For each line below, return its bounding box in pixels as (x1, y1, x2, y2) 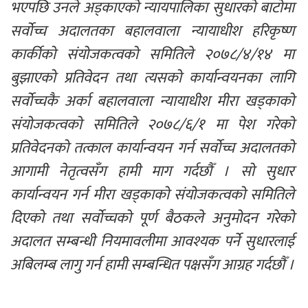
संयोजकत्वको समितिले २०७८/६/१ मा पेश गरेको (10, 112, 298, 138)
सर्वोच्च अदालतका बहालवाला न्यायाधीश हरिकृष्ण (10, 19, 298, 45)
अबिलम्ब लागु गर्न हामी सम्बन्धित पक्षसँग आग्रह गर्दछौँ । (10, 252, 294, 278)
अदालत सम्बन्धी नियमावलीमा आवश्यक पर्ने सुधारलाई (10, 229, 298, 255)
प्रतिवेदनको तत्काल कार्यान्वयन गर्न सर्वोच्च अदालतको (10, 135, 298, 162)
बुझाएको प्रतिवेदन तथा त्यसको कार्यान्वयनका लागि (10, 65, 298, 91)
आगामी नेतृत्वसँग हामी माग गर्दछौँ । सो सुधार (10, 159, 298, 185)
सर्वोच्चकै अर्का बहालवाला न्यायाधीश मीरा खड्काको (10, 89, 298, 115)
